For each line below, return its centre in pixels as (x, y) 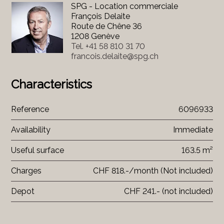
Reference (30, 109)
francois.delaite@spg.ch (114, 56)
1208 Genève (95, 36)
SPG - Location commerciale (124, 6)
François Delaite (100, 16)
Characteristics (52, 84)
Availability (31, 129)
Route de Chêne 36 (106, 26)
